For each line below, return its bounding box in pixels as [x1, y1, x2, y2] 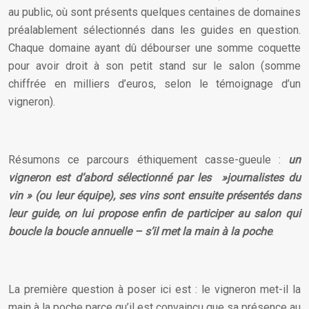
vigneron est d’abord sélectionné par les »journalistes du [8, 171, 301, 184]
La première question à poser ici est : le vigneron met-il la [8, 283, 301, 296]
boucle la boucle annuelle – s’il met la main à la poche [8, 225, 272, 238]
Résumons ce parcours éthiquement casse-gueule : [8, 153, 288, 166]
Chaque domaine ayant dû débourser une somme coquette [8, 41, 301, 54]
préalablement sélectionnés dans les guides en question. [8, 23, 301, 37]
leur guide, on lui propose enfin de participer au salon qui [8, 207, 301, 220]
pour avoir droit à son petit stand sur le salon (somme [8, 59, 301, 72]
